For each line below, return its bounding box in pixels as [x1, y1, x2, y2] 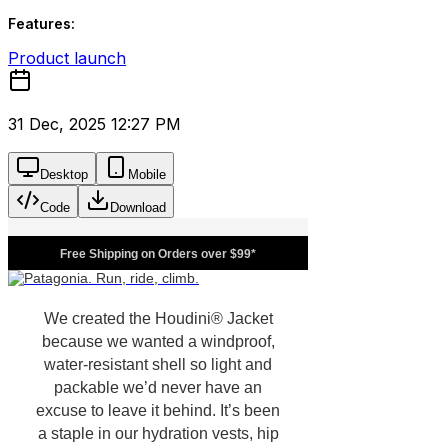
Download [110, 200, 166, 215]
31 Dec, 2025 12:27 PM [8, 114, 181, 134]
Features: [8, 15, 75, 32]
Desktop [40, 167, 88, 182]
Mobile [128, 167, 166, 182]
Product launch [8, 48, 126, 68]
